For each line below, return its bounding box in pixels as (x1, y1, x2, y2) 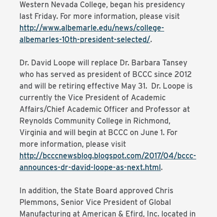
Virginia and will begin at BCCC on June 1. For (19, 128, 178, 137)
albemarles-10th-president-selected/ (19, 35, 150, 44)
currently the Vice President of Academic (19, 93, 166, 102)
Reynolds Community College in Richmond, (19, 116, 170, 125)
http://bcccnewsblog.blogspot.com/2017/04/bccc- (19, 151, 196, 160)
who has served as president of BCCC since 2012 (19, 70, 192, 79)
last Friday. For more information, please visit (19, 12, 180, 21)
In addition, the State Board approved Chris (19, 186, 173, 195)
